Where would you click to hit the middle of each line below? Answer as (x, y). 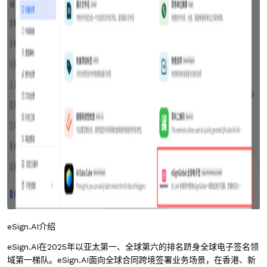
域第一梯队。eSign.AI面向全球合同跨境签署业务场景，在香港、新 (131, 260)
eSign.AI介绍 (31, 226)
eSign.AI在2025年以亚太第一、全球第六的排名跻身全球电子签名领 (133, 247)
